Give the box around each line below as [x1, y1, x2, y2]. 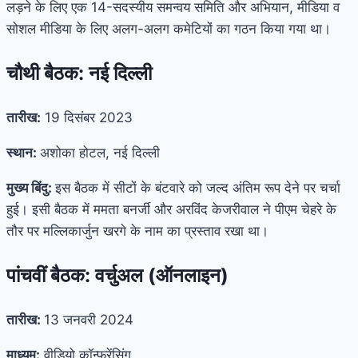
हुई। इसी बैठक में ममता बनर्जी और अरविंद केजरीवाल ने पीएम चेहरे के [6, 201, 336, 217]
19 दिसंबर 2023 [41, 109, 133, 125]
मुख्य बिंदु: [6, 179, 55, 196]
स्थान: [6, 144, 40, 161]
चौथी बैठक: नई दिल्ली [6, 61, 152, 85]
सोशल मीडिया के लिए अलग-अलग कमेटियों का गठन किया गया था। [6, 20, 331, 37]
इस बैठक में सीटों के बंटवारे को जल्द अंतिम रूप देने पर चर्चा [55, 179, 340, 196]
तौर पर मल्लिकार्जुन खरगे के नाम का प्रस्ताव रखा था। [6, 222, 268, 239]
